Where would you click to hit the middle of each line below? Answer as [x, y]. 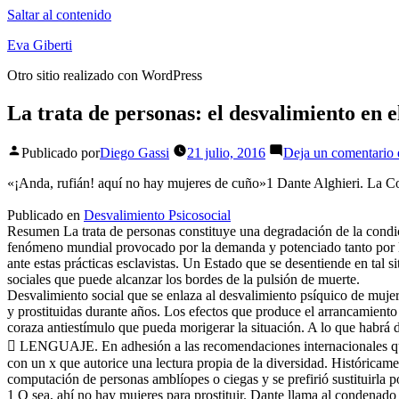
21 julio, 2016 [226, 152]
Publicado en [45, 215]
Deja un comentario [338, 152]
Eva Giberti [40, 45]
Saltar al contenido [59, 15]
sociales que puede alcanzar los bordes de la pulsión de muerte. [183, 279]
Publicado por [61, 152]
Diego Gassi [134, 152]
